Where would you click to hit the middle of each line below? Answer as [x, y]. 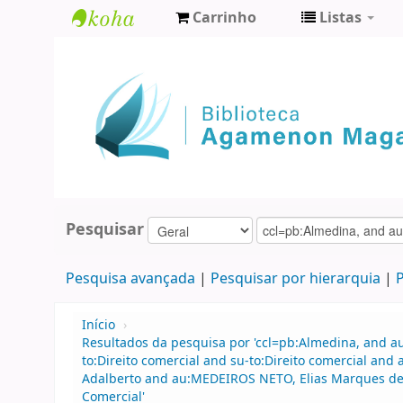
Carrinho [224, 18]
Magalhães [121, 110]
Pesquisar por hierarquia [295, 279]
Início [99, 326]
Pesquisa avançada [130, 279]
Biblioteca [116, 51]
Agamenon [121, 81]
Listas [340, 18]
